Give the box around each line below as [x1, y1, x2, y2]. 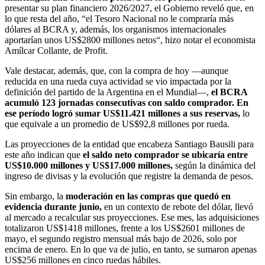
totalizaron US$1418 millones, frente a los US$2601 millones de [5, 222, 245, 233]
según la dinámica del [173, 160, 256, 170]
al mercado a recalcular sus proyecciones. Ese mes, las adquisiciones [5, 212, 259, 222]
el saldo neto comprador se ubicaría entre [83, 149, 248, 160]
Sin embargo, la [5, 190, 66, 201]
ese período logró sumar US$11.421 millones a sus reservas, [5, 108, 243, 118]
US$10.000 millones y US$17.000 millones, [5, 160, 173, 170]
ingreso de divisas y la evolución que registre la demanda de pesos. [5, 170, 253, 181]
